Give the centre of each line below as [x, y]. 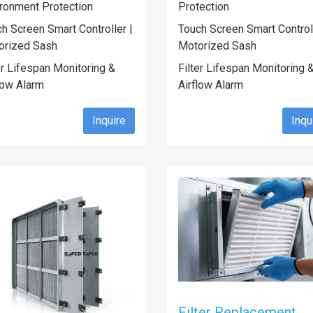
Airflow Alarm [211, 85]
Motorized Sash [217, 46]
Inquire [109, 121]
